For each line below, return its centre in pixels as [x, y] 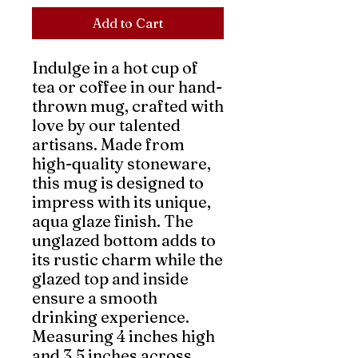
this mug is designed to [118, 183]
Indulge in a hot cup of [115, 68]
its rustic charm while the [127, 259]
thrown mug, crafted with [128, 106]
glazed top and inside [110, 278]
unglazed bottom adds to [124, 240]
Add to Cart [128, 23]
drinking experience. [111, 317]
